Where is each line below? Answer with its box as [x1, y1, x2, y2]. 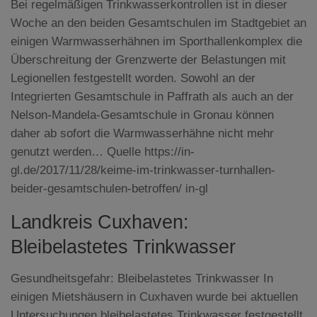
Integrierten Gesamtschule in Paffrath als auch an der [11, 89, 294, 103]
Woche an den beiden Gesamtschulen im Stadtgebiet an [11, 16, 306, 30]
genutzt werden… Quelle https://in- [11, 144, 195, 158]
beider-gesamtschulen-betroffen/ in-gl [11, 181, 208, 195]
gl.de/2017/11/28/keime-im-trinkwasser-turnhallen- [11, 163, 275, 177]
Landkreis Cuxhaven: [11, 211, 189, 233]
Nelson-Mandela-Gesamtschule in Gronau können [11, 108, 274, 122]
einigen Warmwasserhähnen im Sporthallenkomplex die [11, 34, 302, 48]
